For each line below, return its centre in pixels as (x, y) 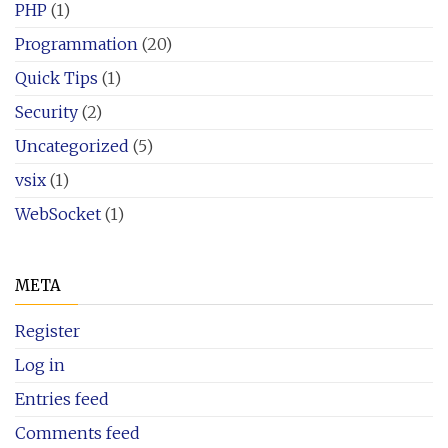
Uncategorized (72, 145)
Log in (40, 364)
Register (47, 330)
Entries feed (62, 398)
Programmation (76, 43)
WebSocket (58, 213)
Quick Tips (56, 77)
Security (46, 111)
